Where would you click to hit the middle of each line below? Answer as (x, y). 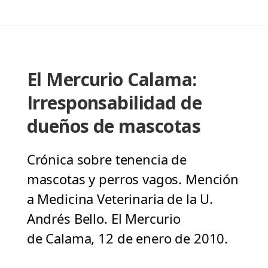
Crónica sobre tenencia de (107, 159)
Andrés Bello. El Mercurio (104, 219)
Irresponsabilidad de (114, 103)
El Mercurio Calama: (112, 80)
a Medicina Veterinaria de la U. (120, 199)
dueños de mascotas (114, 126)
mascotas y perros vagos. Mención (133, 179)
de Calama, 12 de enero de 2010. (127, 238)
